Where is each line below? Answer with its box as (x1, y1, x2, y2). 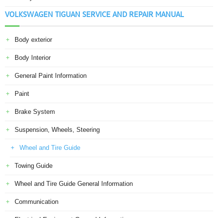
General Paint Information (15, 72, 87, 79)
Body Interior (15, 54, 51, 61)
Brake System (15, 108, 55, 115)
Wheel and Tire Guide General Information (15, 180, 133, 187)
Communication (15, 198, 58, 205)
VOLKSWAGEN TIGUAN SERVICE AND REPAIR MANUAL (5, 10, 184, 18)
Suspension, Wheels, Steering (15, 126, 100, 133)
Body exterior (15, 36, 52, 43)
